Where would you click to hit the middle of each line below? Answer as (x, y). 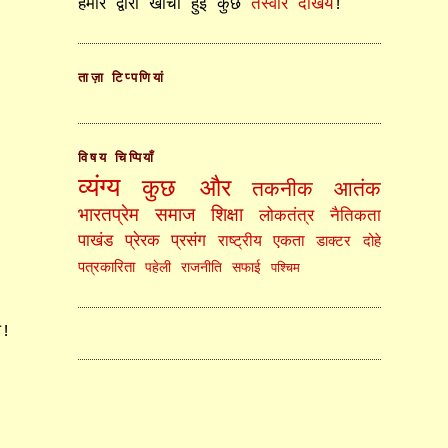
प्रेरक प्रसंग (165, 242)
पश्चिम (286, 269)
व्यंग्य (99, 190)
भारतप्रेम (109, 216)
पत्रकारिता (107, 268)
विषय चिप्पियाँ (117, 158)
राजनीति (202, 268)
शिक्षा (227, 216)
